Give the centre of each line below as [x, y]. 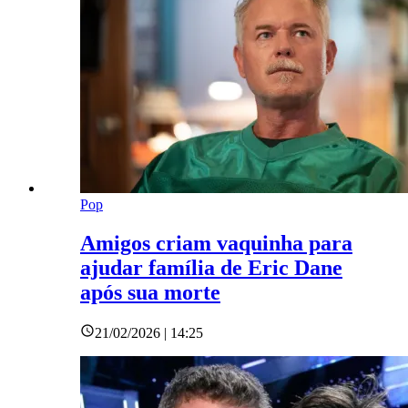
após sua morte [150, 292]
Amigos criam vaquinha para [216, 243]
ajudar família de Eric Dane [211, 267]
